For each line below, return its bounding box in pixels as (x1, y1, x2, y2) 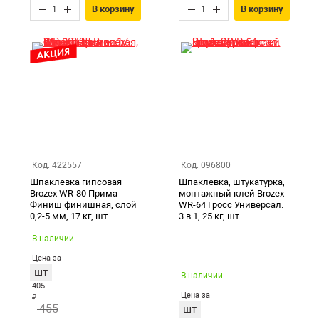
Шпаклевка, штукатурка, (178, 177, 285, 187)
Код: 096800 (180, 160, 231, 170)
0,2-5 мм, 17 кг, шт (29, 211, 108, 221)
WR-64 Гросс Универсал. (178, 199, 283, 210)
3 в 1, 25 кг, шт (178, 211, 239, 221)
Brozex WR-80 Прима (29, 188, 117, 199)
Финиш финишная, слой (29, 199, 137, 210)
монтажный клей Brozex (178, 188, 284, 199)
